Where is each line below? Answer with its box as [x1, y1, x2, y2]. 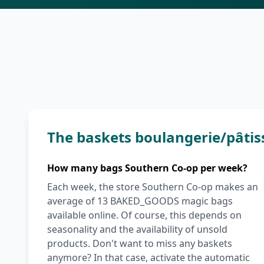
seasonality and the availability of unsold [47, 223, 227, 236]
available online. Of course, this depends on [47, 209, 242, 222]
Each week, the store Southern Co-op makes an [47, 180, 258, 193]
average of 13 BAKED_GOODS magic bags [47, 194, 233, 207]
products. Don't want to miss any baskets [47, 237, 232, 250]
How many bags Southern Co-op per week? [47, 161, 247, 174]
